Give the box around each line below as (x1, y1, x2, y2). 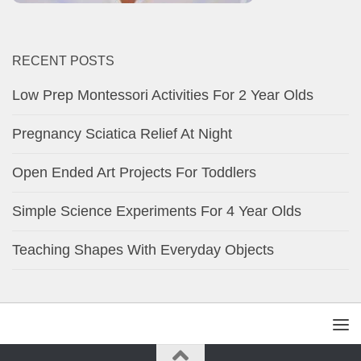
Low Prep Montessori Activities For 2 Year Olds (12, 87, 313, 104)
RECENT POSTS (12, 54, 114, 68)
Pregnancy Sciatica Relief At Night (12, 126, 232, 143)
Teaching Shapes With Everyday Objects (12, 242, 274, 259)
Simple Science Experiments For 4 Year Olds (12, 203, 301, 220)
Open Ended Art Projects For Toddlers (12, 164, 256, 181)
